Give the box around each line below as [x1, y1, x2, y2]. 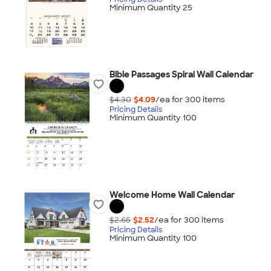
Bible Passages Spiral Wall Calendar [109, 69, 253, 80]
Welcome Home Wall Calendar [109, 189, 235, 200]
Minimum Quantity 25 [109, 2, 192, 13]
